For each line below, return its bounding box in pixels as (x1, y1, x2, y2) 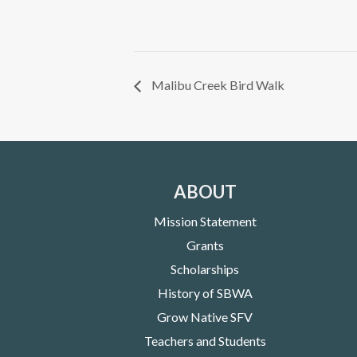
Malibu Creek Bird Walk (149, 76, 284, 92)
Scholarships (171, 261, 240, 277)
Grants (186, 237, 224, 253)
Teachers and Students (143, 332, 266, 348)
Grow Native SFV (157, 308, 253, 324)
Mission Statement (153, 213, 257, 229)
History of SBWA (157, 284, 253, 300)
